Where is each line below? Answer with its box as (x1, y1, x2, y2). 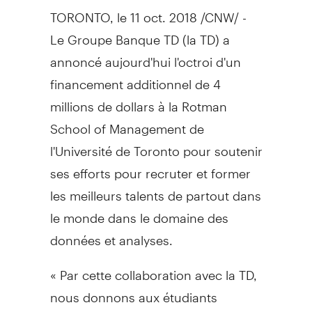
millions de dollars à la (49, 86, 182, 114)
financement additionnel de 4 (49, 64, 221, 92)
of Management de (90, 109, 204, 136)
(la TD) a (178, 19, 230, 47)
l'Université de (49, 131, 134, 159)
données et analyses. (49, 220, 173, 248)
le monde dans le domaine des (49, 198, 228, 226)
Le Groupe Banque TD (49, 19, 179, 47)
